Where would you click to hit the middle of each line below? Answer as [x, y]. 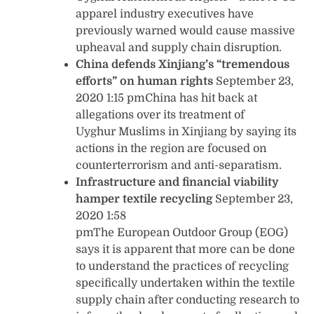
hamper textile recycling [144, 199]
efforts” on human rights [144, 81]
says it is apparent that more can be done [185, 249]
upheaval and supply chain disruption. [179, 47]
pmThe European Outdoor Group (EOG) [182, 232]
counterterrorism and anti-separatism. [179, 165]
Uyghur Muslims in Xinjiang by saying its [186, 131]
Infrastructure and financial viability [177, 182]
